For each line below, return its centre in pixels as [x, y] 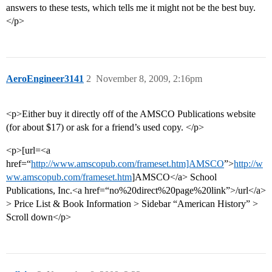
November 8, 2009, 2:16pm [149, 79]
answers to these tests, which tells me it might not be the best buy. [131, 8]
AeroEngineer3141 [45, 79]
